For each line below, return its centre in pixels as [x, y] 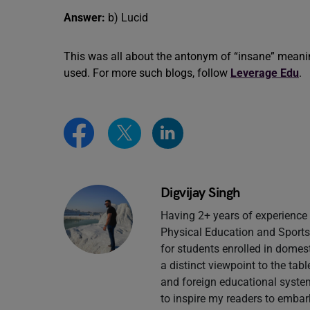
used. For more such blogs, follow [147, 73]
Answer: [84, 18]
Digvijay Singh [200, 193]
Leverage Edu [265, 73]
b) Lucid [127, 18]
